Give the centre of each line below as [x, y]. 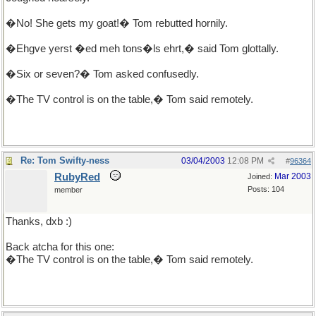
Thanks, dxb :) [39, 221]
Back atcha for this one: [60, 247]
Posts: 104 [266, 189]
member [68, 190]
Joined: [261, 176]
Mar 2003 [293, 176]
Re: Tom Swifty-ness [65, 160]
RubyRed [77, 177]
